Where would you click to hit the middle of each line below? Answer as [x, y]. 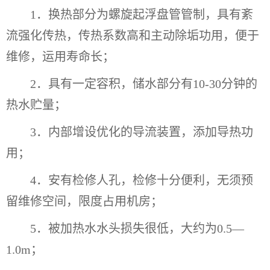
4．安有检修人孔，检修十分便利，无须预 [142, 180]
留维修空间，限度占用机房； [84, 201]
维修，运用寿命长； [62, 56]
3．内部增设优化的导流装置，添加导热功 [142, 132]
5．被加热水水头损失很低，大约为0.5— [137, 228]
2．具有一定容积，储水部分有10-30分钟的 [144, 83]
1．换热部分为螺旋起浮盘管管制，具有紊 [142, 14]
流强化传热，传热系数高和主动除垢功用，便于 [133, 35]
